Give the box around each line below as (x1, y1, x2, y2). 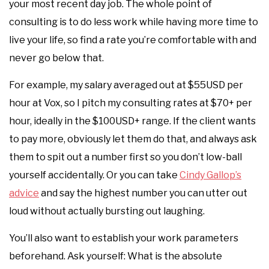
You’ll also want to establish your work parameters (9, 232, 238, 244)
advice (9, 187, 39, 199)
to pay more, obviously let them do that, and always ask (9, 133, 257, 145)
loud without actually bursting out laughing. (9, 205, 205, 217)
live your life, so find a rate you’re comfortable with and (9, 34, 256, 46)
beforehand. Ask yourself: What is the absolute (9, 250, 222, 262)
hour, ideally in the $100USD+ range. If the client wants (9, 115, 256, 127)
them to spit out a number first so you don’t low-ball (9, 151, 242, 163)
